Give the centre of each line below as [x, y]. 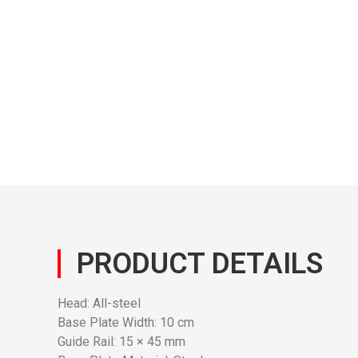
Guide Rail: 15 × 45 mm [121, 342]
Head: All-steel [99, 304]
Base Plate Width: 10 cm [126, 323]
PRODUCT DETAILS [200, 264]
